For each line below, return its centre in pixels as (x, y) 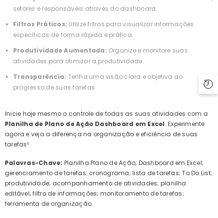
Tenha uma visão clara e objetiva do (125, 77)
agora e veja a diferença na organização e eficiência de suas (101, 134)
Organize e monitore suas (147, 51)
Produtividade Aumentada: (60, 51)
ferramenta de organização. (49, 204)
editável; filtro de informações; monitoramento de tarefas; (94, 194)
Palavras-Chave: (34, 163)
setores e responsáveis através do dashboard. (85, 9)
